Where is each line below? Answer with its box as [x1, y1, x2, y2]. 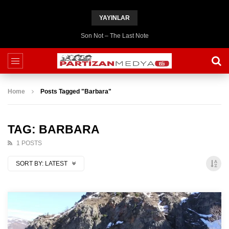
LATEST [45, 160, 69, 167]
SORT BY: [16, 160, 43, 167]
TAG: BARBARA [8, 123, 100, 136]
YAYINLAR [99, 14, 130, 21]
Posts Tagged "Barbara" [40, 88, 111, 95]
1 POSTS [16, 140, 42, 147]
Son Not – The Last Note [80, 32, 149, 39]
